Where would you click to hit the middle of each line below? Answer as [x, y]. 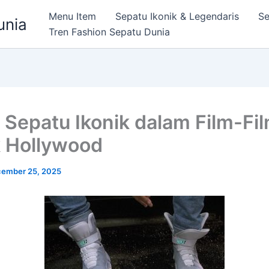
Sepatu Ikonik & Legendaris [177, 16]
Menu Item [72, 16]
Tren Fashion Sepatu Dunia [109, 32]
